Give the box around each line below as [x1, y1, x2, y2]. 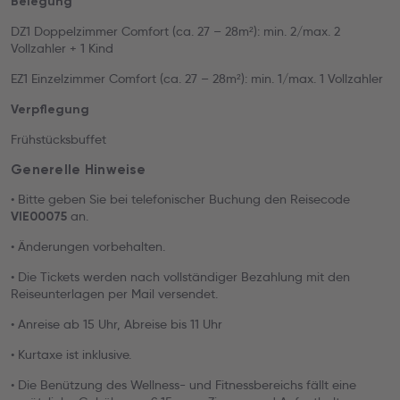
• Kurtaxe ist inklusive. [11, 346, 131, 362]
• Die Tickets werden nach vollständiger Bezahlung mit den [11, 269, 350, 285]
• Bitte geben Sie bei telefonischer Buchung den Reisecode [11, 191, 350, 207]
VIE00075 [11, 209, 67, 224]
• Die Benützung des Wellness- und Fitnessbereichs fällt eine [11, 377, 356, 393]
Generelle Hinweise [11, 162, 146, 178]
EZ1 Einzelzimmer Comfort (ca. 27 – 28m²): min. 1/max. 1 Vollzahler [11, 71, 383, 87]
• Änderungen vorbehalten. [11, 238, 165, 254]
